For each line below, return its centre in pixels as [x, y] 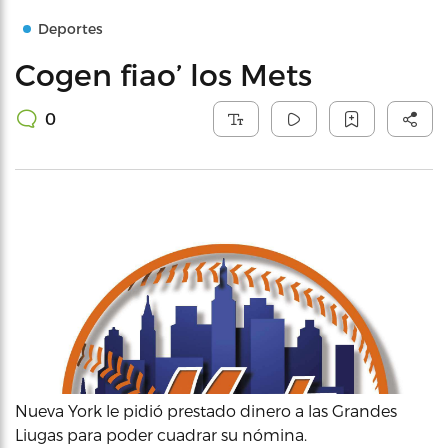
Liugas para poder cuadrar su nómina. [161, 434]
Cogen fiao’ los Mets [163, 74]
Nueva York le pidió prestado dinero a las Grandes [206, 410]
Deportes [70, 28]
